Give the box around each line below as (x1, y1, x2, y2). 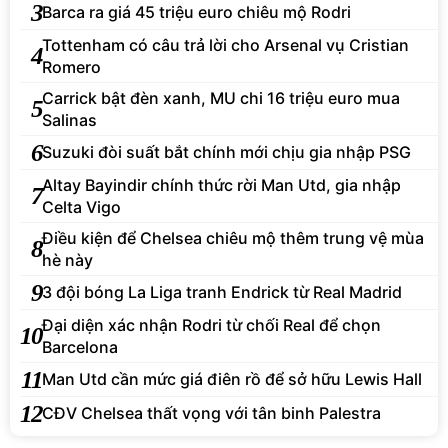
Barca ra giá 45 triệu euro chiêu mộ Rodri (42, 2, 351, 23)
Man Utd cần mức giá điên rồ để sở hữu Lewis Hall (42, 369, 422, 390)
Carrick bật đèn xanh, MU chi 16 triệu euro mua (42, 87, 400, 108)
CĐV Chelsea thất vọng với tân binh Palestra (42, 403, 381, 424)
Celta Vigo (42, 196, 121, 217)
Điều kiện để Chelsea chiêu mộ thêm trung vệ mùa (42, 227, 424, 248)
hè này (42, 249, 93, 270)
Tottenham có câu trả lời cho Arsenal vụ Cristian (42, 34, 409, 55)
